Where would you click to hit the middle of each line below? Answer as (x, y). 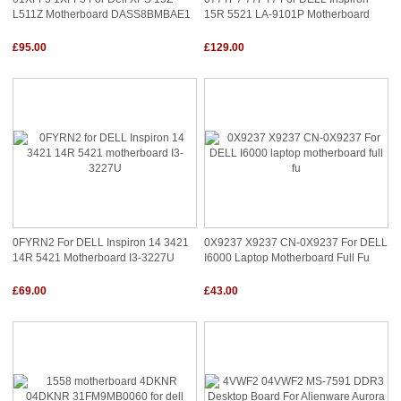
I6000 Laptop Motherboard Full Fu (287, 257)
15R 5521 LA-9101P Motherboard (287, 13)
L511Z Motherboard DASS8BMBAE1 (102, 13)
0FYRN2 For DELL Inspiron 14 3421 (101, 243)
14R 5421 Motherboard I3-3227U (94, 257)
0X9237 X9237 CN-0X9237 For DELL (296, 243)
